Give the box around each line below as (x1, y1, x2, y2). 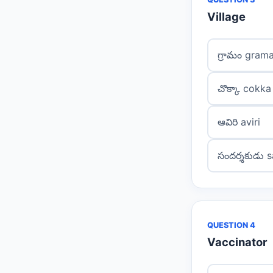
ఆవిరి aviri (218, 116, 260, 128)
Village (207, 10, 246, 23)
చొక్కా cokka (218, 82, 271, 94)
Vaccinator (207, 235, 268, 249)
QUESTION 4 (207, 221, 255, 230)
